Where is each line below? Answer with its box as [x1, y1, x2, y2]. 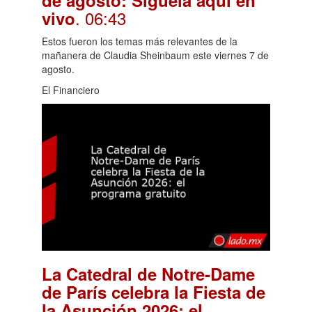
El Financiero [42, 83, 100, 97]
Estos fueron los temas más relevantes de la [42, 34, 237, 49]
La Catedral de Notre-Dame [42, 261, 255, 286]
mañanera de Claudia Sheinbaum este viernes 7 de [42, 48, 269, 63]
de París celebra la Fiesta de [42, 279, 265, 304]
